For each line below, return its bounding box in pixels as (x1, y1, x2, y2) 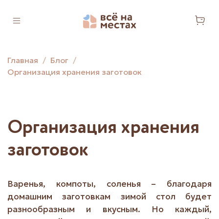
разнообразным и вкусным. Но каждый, (7, 204, 212, 215)
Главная (7, 55, 38, 65)
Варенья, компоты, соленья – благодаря (7, 178, 212, 190)
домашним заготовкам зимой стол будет (7, 191, 212, 202)
